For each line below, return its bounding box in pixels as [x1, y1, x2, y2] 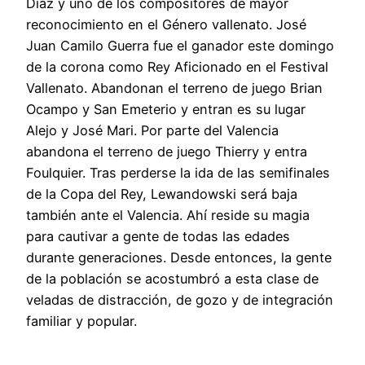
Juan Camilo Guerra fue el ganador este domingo [26, 37, 334, 55]
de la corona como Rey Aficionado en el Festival [26, 59, 328, 76]
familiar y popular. [26, 313, 137, 330]
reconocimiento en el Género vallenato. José [26, 16, 306, 33]
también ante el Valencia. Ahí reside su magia [26, 207, 310, 224]
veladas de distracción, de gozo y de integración [26, 292, 333, 309]
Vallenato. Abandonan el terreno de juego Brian [26, 80, 323, 97]
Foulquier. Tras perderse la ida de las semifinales [26, 165, 330, 182]
